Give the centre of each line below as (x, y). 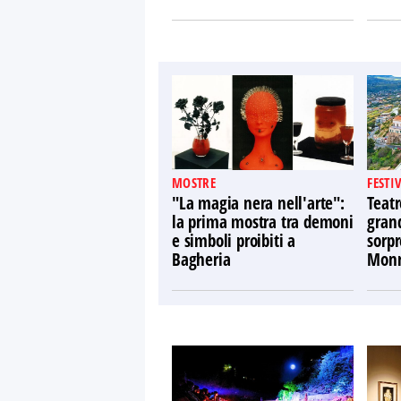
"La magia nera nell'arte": (258, 203)
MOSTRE (194, 183)
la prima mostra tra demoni (263, 222)
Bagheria (201, 260)
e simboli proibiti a (234, 241)
